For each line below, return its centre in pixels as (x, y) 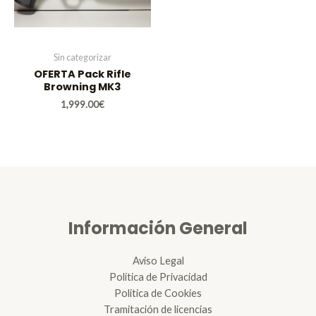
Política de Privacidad (158, 276)
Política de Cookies (158, 293)
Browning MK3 (83, 87)
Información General (158, 229)
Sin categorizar (83, 58)
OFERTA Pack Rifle (83, 74)
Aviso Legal (158, 260)
